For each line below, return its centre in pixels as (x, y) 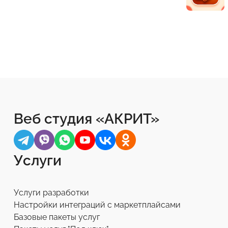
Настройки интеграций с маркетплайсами (97, 205)
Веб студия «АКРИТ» (87, 119)
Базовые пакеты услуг (57, 217)
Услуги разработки (51, 193)
